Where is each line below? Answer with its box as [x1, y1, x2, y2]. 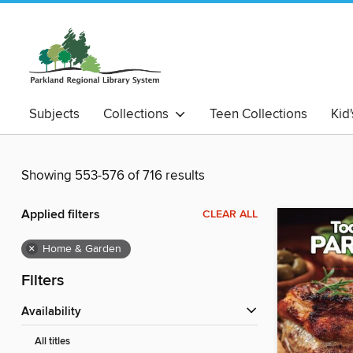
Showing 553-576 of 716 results [21, 167, 205, 185]
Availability [29, 305, 81, 320]
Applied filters [21, 206, 100, 224]
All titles [35, 335, 70, 349]
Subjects [29, 106, 80, 123]
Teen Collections [210, 106, 307, 123]
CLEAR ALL [203, 207, 258, 222]
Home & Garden [43, 242, 121, 257]
